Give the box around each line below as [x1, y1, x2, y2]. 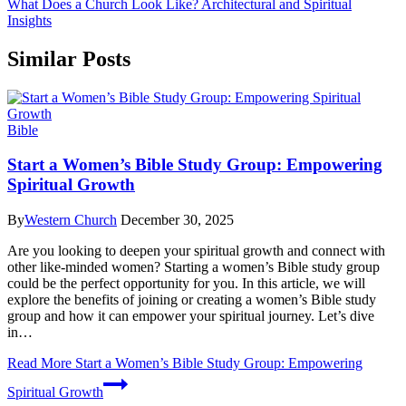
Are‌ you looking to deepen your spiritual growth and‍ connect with [7, 243, 385, 259]
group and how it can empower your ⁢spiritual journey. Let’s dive [7, 308, 374, 324]
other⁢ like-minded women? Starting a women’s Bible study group [7, 259, 380, 275]
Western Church [24, 212, 117, 228]
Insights [7, 12, 52, 28]
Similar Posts [7, 46, 130, 71]
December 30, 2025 [121, 212, 234, 228]
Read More [7, 355, 72, 372]
